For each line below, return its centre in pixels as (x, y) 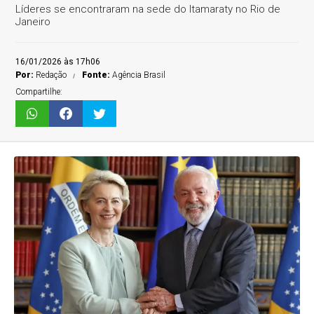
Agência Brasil (139, 75)
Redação (52, 75)
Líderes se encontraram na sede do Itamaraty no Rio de (148, 9)
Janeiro (33, 22)
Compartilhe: (39, 92)
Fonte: (97, 75)
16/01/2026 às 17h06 (58, 62)
